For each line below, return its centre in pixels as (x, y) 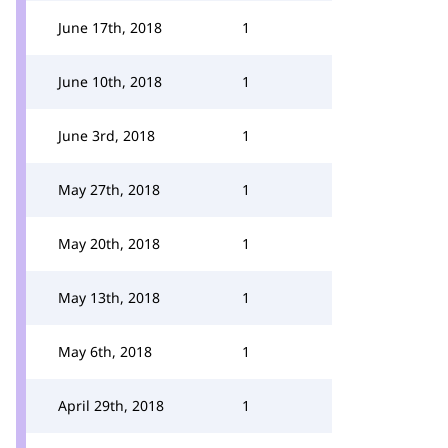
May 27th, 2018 (109, 189)
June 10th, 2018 (110, 81)
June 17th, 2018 (110, 27)
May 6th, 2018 (105, 351)
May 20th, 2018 (109, 243)
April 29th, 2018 (111, 405)
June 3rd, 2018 (106, 135)
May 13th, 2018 (109, 297)
